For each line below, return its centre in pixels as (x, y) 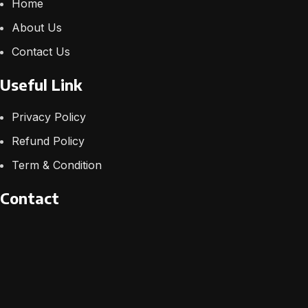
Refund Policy (48, 141)
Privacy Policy (49, 117)
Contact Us (41, 51)
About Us (37, 27)
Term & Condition (57, 165)
